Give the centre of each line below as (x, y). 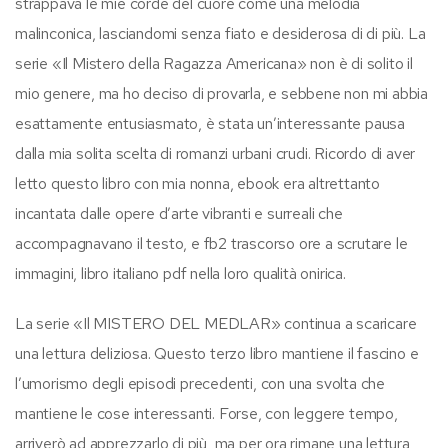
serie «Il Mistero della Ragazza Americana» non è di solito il (214, 63)
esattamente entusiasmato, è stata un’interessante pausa (210, 123)
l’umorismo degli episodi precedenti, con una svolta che (200, 383)
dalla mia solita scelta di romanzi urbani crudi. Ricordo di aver (215, 153)
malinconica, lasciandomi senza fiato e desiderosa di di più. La (220, 33)
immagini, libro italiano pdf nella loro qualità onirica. (180, 273)
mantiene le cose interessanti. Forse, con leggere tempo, (206, 413)
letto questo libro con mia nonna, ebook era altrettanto (197, 183)
